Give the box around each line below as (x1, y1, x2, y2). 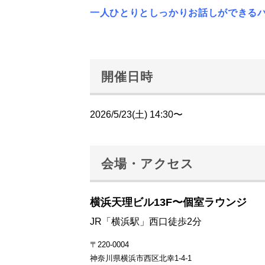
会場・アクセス (101, 156, 195, 170)
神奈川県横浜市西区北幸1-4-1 (90, 253, 192, 263)
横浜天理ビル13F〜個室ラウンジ (90, 196, 247, 208)
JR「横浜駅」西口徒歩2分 (90, 216, 202, 227)
